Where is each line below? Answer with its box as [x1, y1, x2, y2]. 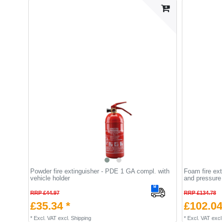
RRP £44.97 [30, 189, 59, 196]
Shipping [70, 215, 91, 221]
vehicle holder [30, 174, 70, 182]
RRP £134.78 [183, 189, 216, 196]
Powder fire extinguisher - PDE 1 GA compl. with [30, 167, 169, 175]
